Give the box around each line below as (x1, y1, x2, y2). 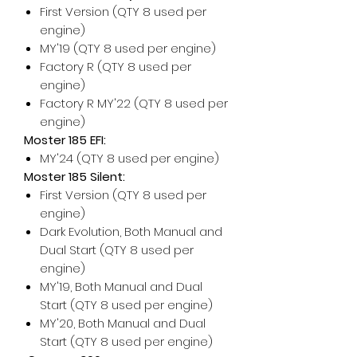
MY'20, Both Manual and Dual (40, 314, 206, 331)
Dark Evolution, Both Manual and (40, 222, 222, 240)
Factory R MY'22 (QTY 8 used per (40, 94, 228, 112)
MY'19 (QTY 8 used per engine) (40, 39, 216, 57)
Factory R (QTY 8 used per (40, 57, 191, 75)
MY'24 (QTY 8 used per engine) (40, 149, 219, 167)
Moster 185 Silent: (24, 167, 125, 185)
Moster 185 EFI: (24, 131, 106, 148)
